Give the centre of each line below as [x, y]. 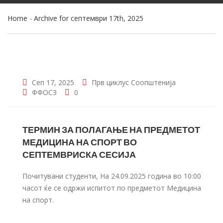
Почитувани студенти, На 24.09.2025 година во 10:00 [112, 176]
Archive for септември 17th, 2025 [89, 18]
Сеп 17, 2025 [52, 82]
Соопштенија [153, 82]
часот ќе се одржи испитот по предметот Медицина [112, 188]
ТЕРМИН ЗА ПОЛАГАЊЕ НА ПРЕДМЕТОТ [111, 129]
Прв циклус [110, 82]
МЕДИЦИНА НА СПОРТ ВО [80, 142]
